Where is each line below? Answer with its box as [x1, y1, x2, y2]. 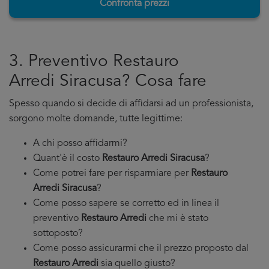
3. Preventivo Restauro [9, 53, 179, 70]
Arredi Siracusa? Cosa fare [9, 73, 207, 90]
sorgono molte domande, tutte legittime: [9, 114, 183, 124]
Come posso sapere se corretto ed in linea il [33, 199, 219, 208]
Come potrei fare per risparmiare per [33, 169, 191, 178]
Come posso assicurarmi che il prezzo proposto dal [33, 244, 249, 253]
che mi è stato [147, 214, 208, 223]
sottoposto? [33, 229, 83, 238]
